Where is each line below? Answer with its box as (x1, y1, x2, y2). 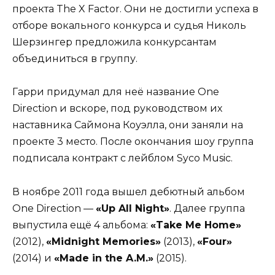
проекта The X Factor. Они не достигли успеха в (12, 3, 258, 15)
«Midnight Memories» (46, 235, 161, 247)
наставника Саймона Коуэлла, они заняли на (12, 119, 243, 131)
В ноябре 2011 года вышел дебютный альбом (12, 185, 245, 198)
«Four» (197, 235, 232, 247)
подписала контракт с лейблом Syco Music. (12, 152, 233, 165)
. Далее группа (169, 202, 245, 214)
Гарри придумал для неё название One (12, 86, 219, 98)
